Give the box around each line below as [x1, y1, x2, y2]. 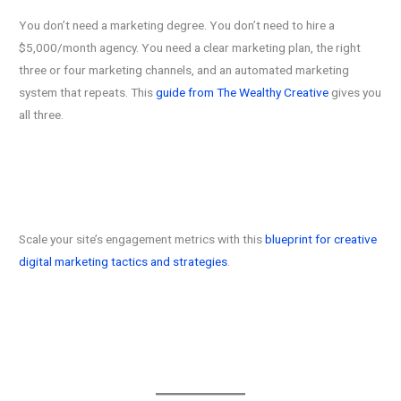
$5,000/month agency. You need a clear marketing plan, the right [19, 40, 362, 55]
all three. [19, 107, 64, 123]
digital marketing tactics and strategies [19, 253, 228, 269]
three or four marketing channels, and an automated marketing [19, 63, 350, 78]
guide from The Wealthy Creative [156, 85, 329, 100]
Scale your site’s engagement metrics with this [19, 231, 266, 246]
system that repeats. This [19, 85, 157, 100]
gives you [328, 85, 382, 100]
